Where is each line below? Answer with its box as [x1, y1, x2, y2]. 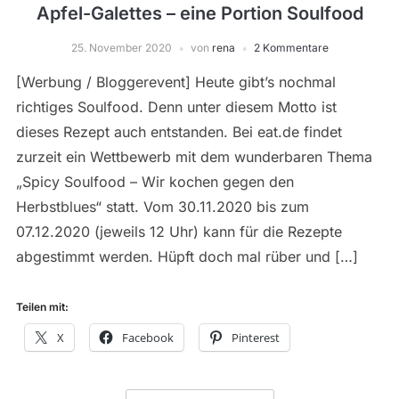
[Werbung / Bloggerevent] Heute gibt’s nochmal [15, 73, 336, 92]
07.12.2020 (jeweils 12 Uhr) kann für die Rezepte [15, 223, 342, 241]
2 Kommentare [253, 41, 329, 55]
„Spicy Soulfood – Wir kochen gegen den [15, 173, 294, 191]
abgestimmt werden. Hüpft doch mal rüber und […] [15, 248, 358, 266]
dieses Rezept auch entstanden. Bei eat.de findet [15, 123, 342, 142]
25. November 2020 [70, 41, 172, 55]
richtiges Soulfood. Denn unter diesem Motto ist [15, 98, 337, 117]
